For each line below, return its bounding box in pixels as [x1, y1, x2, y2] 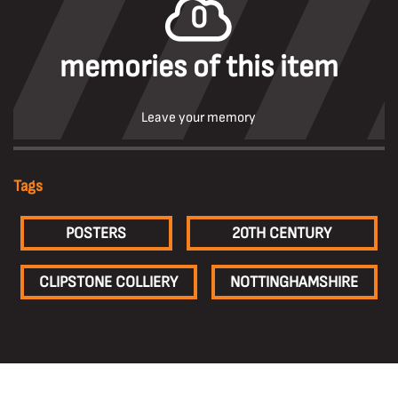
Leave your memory [141, 109, 257, 126]
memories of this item [59, 49, 338, 85]
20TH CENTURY [232, 224, 332, 243]
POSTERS [66, 224, 127, 243]
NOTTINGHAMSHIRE [230, 273, 359, 291]
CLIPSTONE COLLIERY [39, 273, 179, 291]
